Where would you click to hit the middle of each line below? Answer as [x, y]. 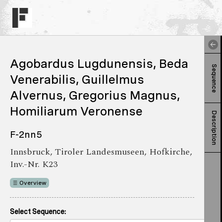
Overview [33, 183]
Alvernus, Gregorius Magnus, [95, 95]
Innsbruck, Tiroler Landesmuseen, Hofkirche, [101, 152]
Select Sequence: [38, 212]
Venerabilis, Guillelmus [77, 79]
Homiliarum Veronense [76, 111]
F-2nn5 [26, 135]
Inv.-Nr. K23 [34, 164]
